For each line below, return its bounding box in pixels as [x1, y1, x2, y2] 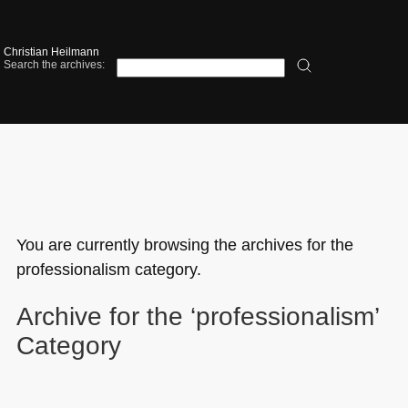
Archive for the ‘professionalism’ [15, 301, 379, 331]
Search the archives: [4, 58, 106, 72]
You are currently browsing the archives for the [15, 234, 353, 254]
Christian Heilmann [4, 46, 100, 59]
